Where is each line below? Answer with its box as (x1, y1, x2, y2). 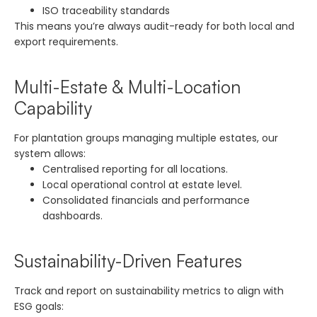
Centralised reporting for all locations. (42, 161, 228, 176)
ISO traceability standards (42, 3, 170, 18)
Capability (14, 96, 92, 119)
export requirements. (14, 34, 118, 49)
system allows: (14, 146, 86, 161)
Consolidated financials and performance (42, 192, 250, 207)
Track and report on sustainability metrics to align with (14, 283, 284, 298)
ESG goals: (14, 299, 64, 313)
